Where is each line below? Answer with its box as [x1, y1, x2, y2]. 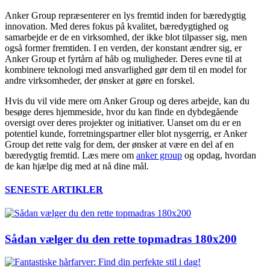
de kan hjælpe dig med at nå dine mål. [5, 160, 149, 171]
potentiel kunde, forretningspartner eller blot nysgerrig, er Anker [5, 128, 247, 139]
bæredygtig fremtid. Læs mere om [5, 149, 136, 160]
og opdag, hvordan [182, 149, 256, 160]
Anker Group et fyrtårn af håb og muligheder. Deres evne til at [5, 53, 242, 64]
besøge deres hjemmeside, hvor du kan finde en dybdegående [5, 106, 238, 117]
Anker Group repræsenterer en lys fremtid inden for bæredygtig [5, 10, 246, 20]
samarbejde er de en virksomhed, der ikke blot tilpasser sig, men [5, 31, 247, 42]
